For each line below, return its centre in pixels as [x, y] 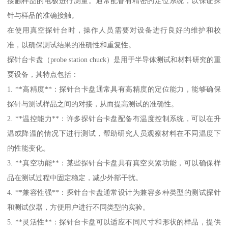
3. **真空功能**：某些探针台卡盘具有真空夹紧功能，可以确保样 [114, 163]
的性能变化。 [29, 148]
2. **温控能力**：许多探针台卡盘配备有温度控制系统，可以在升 [114, 119]
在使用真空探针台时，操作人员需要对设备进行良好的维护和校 [114, 30]
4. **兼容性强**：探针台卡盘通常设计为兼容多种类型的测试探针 [114, 193]
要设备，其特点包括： [43, 75]
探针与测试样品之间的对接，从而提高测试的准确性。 [93, 104]
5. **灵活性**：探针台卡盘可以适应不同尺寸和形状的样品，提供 [114, 222]
